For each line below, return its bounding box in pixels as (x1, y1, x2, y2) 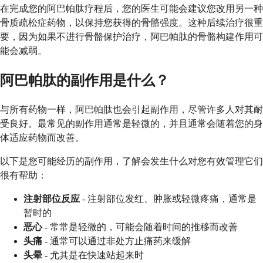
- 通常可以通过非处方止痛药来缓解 (42, 235, 191, 246)
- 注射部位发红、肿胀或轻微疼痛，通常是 (80, 193, 257, 204)
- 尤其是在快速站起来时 (42, 249, 144, 260)
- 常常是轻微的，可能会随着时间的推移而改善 (42, 221, 238, 232)
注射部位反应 (23, 193, 80, 204)
